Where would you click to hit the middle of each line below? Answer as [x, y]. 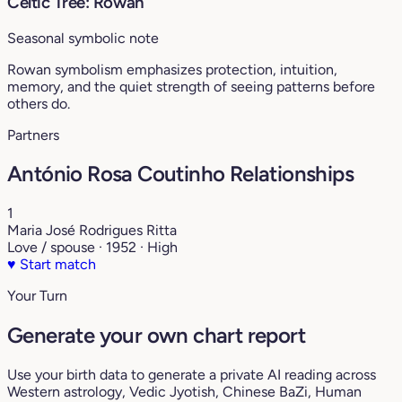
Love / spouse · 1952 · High [92, 248]
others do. [39, 103]
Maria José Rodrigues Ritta [92, 231]
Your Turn [37, 296]
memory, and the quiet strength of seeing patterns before [191, 86]
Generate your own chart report [156, 336]
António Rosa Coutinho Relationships [180, 174]
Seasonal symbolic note [83, 38]
